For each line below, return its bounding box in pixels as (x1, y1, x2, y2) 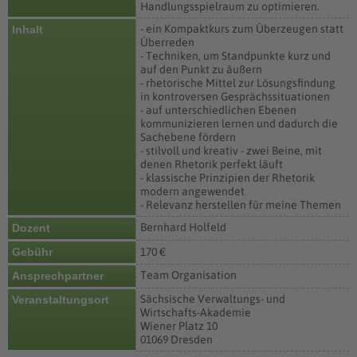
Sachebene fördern (140, 131, 236, 143)
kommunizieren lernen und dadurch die (140, 117, 338, 130)
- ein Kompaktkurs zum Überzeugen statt (140, 22, 343, 35)
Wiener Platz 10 (140, 320, 218, 332)
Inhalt (12, 23, 43, 36)
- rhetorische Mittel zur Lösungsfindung (140, 76, 335, 89)
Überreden (140, 36, 194, 49)
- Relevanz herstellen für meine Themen (140, 198, 341, 211)
